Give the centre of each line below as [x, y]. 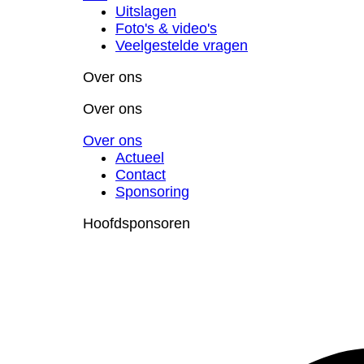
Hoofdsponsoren [136, 223]
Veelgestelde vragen [182, 45]
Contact [141, 174]
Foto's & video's [166, 28]
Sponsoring [152, 191]
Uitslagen [146, 11]
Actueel [140, 157]
